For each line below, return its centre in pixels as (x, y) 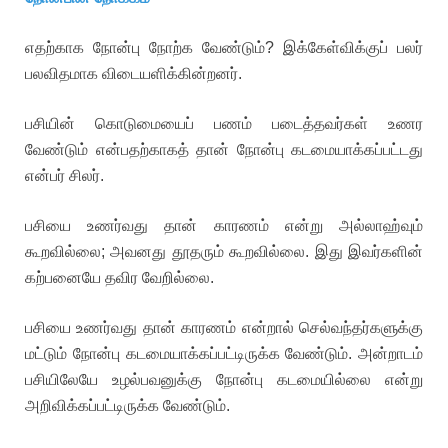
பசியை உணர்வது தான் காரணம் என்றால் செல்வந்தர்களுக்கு (224, 327)
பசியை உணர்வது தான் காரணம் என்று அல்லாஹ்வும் (224, 225)
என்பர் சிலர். (64, 175)
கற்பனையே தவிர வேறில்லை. (119, 277)
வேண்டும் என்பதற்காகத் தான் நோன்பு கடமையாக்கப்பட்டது (224, 149)
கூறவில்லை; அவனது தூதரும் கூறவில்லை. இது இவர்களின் (224, 251)
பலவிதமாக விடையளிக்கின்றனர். (133, 73)
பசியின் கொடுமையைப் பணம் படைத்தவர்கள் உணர (224, 123)
